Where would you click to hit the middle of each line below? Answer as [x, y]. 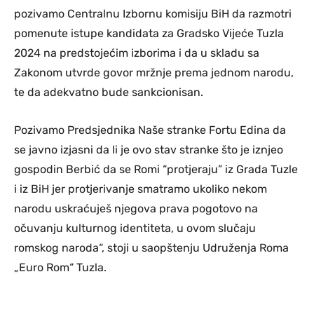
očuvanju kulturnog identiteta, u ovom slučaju [135, 228]
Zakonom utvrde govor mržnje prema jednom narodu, [154, 73]
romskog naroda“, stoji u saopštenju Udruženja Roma [151, 248]
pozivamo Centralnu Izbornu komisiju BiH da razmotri [153, 14]
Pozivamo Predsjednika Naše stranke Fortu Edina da [150, 130]
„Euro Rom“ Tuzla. [60, 268]
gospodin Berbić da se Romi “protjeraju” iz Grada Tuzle [156, 170]
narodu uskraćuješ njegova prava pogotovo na [136, 209]
